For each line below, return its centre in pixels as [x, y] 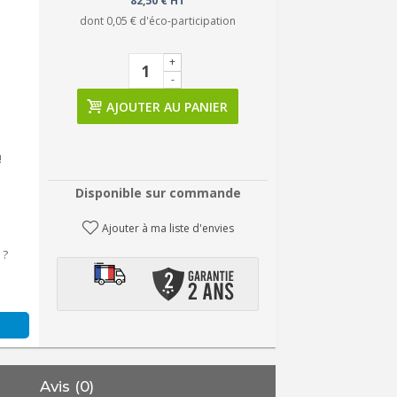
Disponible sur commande [158, 193]
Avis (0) [67, 386]
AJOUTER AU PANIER [167, 107]
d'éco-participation [187, 21]
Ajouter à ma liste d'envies [167, 228]
